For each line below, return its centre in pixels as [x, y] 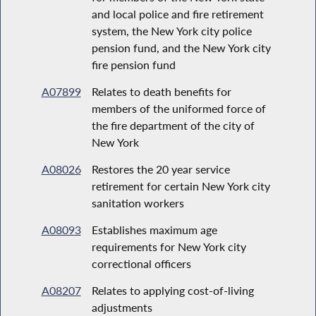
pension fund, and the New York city [181, 47]
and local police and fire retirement [177, 13]
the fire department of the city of [173, 125]
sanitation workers [138, 202]
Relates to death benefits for [161, 91]
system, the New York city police [171, 30]
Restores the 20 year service [160, 169]
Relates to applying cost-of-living [172, 290]
